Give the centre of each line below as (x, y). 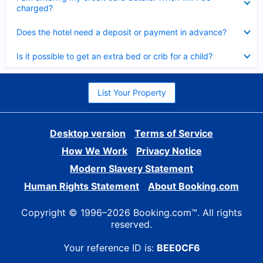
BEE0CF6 (178, 248)
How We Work (94, 151)
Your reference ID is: (110, 248)
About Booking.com (193, 186)
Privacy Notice (169, 151)
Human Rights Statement (82, 186)
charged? (35, 8)
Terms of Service (174, 133)
